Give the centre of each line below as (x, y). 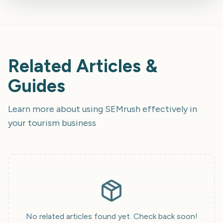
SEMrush (123, 109)
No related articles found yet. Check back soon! (111, 216)
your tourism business (52, 123)
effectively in (170, 109)
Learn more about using (56, 109)
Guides (37, 86)
